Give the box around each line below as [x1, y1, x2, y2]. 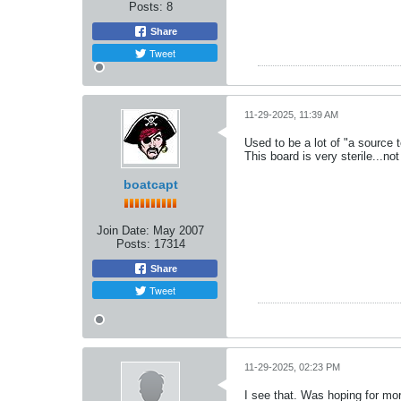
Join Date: [97, 224, 149, 237]
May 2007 [153, 224, 204, 237]
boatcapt [123, 177, 178, 192]
